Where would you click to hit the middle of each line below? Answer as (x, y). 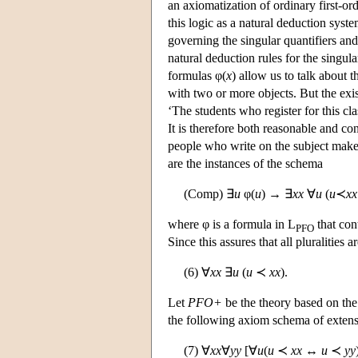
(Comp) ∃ (209, 193)
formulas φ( (197, 75)
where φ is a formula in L (232, 224)
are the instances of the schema (245, 163)
